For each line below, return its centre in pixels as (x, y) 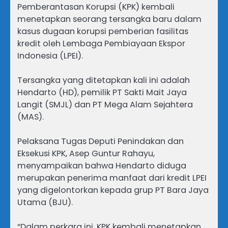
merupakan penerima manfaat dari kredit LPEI (112, 178)
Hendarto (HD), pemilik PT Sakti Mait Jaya (102, 93)
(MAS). (31, 117)
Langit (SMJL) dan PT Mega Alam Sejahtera (105, 105)
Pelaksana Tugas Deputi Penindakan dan (101, 141)
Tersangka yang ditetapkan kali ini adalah (104, 80)
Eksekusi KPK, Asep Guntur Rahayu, (86, 154)
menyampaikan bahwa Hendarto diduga (102, 166)
